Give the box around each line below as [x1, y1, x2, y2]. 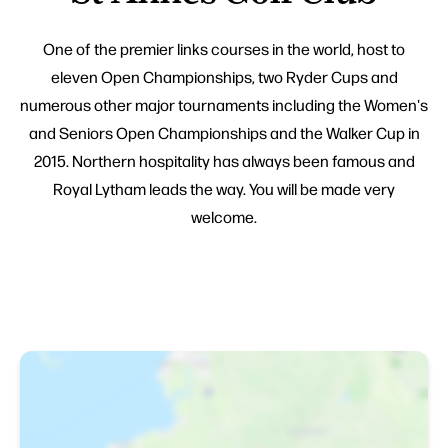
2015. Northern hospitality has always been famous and [33, 150, 415, 172]
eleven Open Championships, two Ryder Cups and [50, 66, 398, 88]
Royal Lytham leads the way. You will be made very [53, 178, 395, 200]
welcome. [191, 206, 257, 228]
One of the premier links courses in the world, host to [43, 38, 405, 60]
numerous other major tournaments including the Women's [20, 94, 428, 116]
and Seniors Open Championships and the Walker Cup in [28, 122, 420, 144]
